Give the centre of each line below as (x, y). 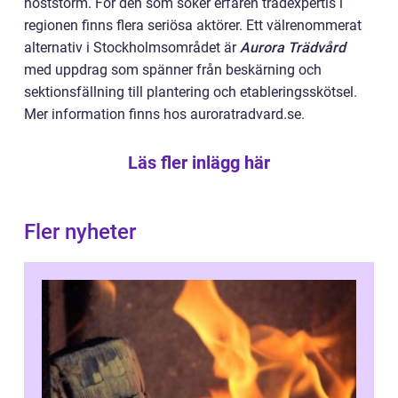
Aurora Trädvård (293, 48)
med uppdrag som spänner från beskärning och (173, 70)
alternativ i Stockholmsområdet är (132, 48)
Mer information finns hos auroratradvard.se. (164, 115)
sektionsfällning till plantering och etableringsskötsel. (191, 92)
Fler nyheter (80, 232)
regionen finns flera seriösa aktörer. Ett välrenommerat (193, 26)
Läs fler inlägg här (199, 163)
